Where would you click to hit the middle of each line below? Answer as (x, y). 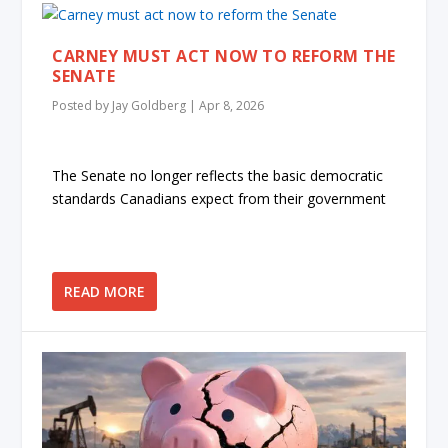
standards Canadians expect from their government (219, 198)
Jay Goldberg (149, 106)
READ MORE (105, 291)
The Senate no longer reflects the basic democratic (218, 175)
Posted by (82, 106)
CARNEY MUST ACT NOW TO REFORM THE (224, 56)
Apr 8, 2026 (232, 106)
